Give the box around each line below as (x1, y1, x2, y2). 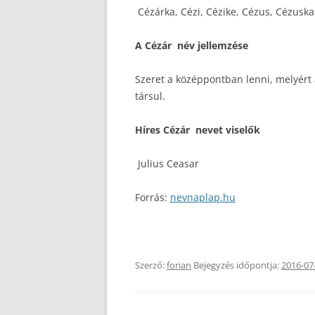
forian (167, 259, 191, 271)
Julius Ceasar (138, 157, 199, 170)
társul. (135, 89, 165, 103)
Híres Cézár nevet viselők (135, 123, 260, 136)
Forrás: (135, 191, 170, 204)
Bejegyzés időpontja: (191, 259, 281, 271)
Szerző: (135, 259, 167, 271)
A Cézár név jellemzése (135, 39, 248, 52)
